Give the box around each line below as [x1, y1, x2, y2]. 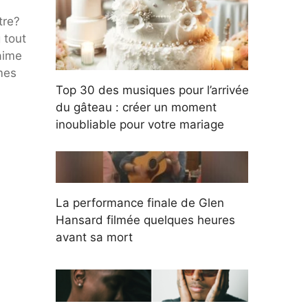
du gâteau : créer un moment [56, 100, 217, 115]
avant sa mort [56, 230, 133, 245]
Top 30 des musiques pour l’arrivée [56, 83, 249, 98]
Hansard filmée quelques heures [56, 213, 235, 228]
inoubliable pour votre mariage [56, 118, 224, 132]
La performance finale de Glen [56, 196, 224, 210]
